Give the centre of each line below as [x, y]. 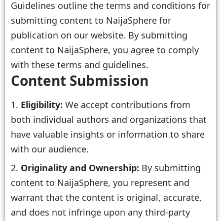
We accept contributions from [128, 105]
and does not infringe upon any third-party [100, 212]
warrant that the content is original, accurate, [106, 197]
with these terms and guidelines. [80, 65]
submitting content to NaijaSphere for [91, 20]
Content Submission [80, 80]
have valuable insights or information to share [108, 134]
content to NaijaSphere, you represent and [100, 182]
